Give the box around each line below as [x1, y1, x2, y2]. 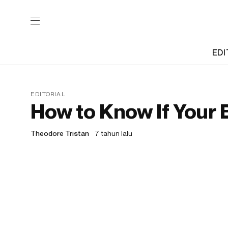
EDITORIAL [31, 90, 66, 98]
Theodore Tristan [31, 129, 89, 137]
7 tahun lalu [95, 129, 132, 137]
